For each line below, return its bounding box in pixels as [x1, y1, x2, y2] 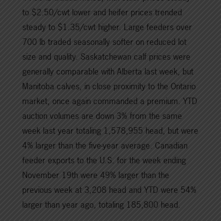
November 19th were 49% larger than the [22, 169, 169, 181]
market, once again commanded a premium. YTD [22, 95, 197, 107]
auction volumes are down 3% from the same [22, 110, 182, 122]
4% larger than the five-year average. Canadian [22, 140, 187, 151]
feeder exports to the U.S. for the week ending [22, 154, 186, 166]
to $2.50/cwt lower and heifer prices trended [22, 6, 182, 18]
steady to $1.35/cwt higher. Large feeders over [22, 21, 192, 33]
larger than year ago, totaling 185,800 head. [22, 199, 181, 211]
